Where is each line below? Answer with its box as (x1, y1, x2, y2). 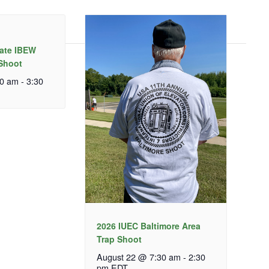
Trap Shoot (96, 233, 142, 246)
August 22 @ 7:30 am (96, 250, 181, 264)
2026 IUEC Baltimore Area (96, 220, 201, 232)
